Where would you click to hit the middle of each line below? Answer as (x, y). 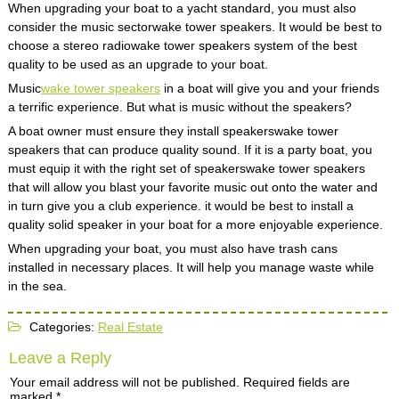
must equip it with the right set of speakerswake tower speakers (186, 168)
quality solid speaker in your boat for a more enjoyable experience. (195, 224)
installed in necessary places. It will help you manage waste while (191, 267)
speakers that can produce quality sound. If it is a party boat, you (190, 150)
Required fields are (296, 382)
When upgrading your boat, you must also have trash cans (172, 248)
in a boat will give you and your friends (269, 88)
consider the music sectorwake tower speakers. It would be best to (195, 27)
